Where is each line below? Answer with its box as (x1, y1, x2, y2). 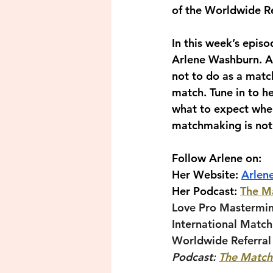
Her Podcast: (172, 184, 240, 198)
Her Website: (172, 168, 241, 182)
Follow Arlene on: (172, 151, 261, 165)
